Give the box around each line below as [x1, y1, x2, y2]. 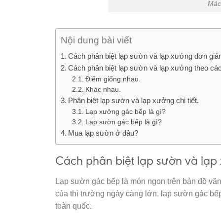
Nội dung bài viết [61, 35, 132, 46]
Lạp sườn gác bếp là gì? [85, 118, 162, 126]
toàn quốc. [55, 201, 92, 210]
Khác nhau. [85, 85, 121, 93]
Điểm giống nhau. [85, 75, 141, 83]
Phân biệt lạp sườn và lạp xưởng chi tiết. [68, 96, 199, 105]
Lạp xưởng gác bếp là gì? [85, 108, 166, 115]
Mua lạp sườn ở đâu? [68, 128, 139, 137]
